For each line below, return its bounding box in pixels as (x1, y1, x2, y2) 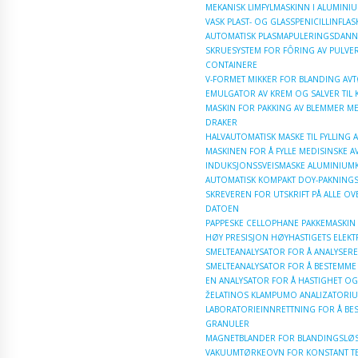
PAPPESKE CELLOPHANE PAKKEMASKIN (205, 217, 356, 229)
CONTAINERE (205, 58, 257, 70)
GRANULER (205, 317, 249, 329)
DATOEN (205, 202, 239, 214)
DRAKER (205, 116, 237, 128)
